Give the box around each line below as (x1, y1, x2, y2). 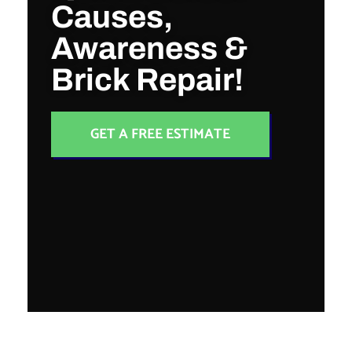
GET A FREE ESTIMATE (90, 122, 230, 146)
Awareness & (51, 31, 248, 65)
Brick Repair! (51, 62, 244, 97)
